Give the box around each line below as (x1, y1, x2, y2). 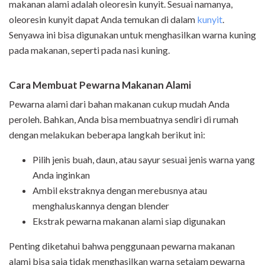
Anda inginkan (33, 169, 90, 181)
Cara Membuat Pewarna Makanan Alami (9, 79, 191, 92)
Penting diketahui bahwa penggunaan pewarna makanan (9, 240, 235, 252)
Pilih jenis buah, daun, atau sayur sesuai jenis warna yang (33, 154, 255, 166)
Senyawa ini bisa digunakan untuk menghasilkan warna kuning (9, 29, 256, 41)
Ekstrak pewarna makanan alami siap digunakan (33, 215, 225, 227)
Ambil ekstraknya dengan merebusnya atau (33, 185, 207, 196)
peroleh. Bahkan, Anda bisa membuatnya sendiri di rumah (9, 114, 238, 125)
